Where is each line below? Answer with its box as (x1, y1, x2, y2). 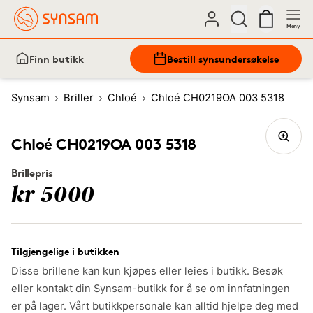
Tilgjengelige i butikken (11, 245, 119, 257)
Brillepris (11, 166, 53, 180)
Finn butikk (29, 52, 84, 65)
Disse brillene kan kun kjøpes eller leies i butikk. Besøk (11, 265, 283, 277)
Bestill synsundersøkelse (167, 52, 279, 65)
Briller (64, 92, 94, 104)
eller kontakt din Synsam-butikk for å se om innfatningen (11, 282, 290, 295)
